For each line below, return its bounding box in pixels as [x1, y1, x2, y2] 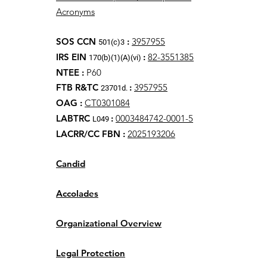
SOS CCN [56, 36, 98, 47]
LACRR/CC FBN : [56, 128, 128, 139]
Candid [56, 158, 85, 169]
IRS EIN [56, 51, 89, 63]
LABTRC [56, 113, 92, 124]
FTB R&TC [56, 82, 101, 93]
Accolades [56, 188, 98, 199]
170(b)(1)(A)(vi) [89, 53, 143, 62]
